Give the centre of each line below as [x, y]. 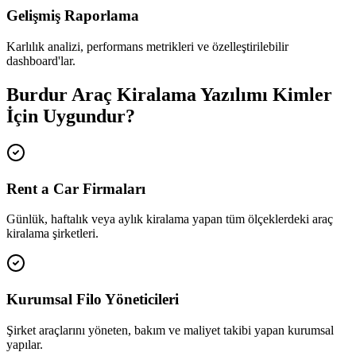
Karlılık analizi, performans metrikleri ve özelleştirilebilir [147, 46]
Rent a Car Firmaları [76, 188]
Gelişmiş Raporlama [73, 16]
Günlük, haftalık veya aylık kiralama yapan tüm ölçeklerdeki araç [170, 219]
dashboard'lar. [41, 60]
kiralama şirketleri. [52, 234]
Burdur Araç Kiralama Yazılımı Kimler [169, 94]
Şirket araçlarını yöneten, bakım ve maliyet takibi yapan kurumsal [170, 330]
